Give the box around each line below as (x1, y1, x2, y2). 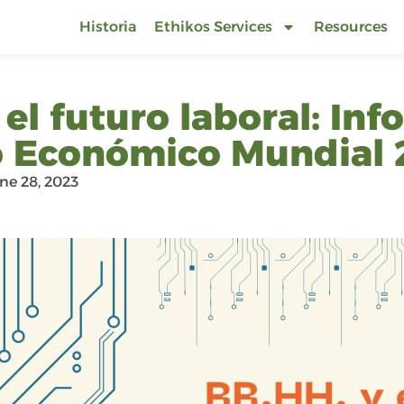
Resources (314, 18, 388, 35)
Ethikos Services (154, 18, 272, 35)
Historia (79, 18, 136, 35)
